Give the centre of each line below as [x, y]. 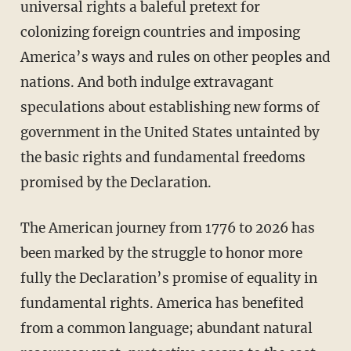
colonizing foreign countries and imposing [160, 33]
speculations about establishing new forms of [170, 108]
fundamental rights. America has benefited [162, 304]
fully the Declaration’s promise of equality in [168, 279]
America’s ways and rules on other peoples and [175, 58]
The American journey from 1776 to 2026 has [25, 228]
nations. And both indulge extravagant [147, 83]
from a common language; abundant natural [166, 329]
